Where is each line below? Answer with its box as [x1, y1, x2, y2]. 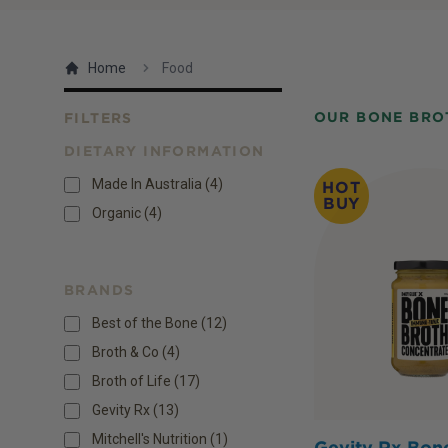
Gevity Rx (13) [92, 402, 179, 419]
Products [63, 169, 127, 189]
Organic [92, 205, 141, 222]
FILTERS [64, 110, 133, 127]
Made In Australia [92, 176, 202, 193]
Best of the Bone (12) [92, 315, 227, 332]
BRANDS [64, 282, 135, 299]
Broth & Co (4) [92, 344, 180, 361]
